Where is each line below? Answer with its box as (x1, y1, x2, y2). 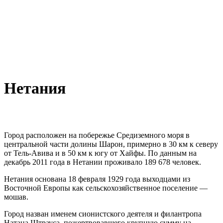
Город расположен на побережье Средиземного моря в (4, 130, 190, 139)
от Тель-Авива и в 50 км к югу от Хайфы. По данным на (4, 148, 197, 157)
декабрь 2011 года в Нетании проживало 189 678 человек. (4, 157, 201, 166)
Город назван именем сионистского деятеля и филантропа (4, 209, 202, 218)
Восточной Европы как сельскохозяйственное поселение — (4, 183, 208, 192)
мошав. (4, 192, 28, 201)
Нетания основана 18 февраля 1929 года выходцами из (4, 174, 190, 183)
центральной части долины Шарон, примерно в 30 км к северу (4, 139, 218, 148)
